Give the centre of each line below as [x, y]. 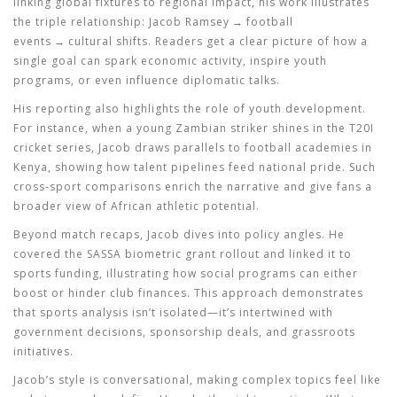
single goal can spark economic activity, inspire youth [170, 61]
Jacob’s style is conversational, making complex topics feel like [197, 380]
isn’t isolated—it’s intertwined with [231, 312]
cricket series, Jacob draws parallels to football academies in [193, 148]
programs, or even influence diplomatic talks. [147, 80]
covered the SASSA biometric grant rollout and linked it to [183, 254]
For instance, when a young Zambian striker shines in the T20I [194, 128]
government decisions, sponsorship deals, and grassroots [184, 332]
